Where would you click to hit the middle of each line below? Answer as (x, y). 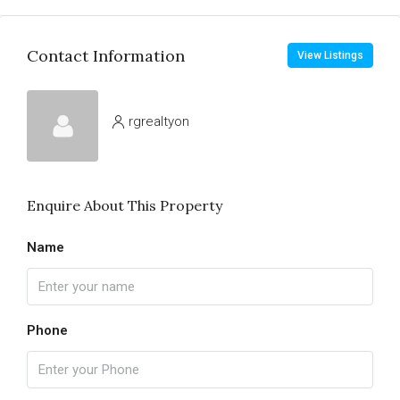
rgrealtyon (159, 121)
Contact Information (106, 55)
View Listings (330, 55)
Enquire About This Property (125, 205)
